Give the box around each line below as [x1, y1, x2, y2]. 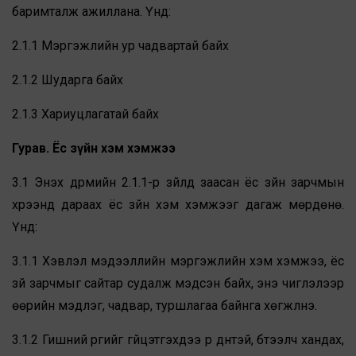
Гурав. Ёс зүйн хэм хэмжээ [12, 141, 176, 157]
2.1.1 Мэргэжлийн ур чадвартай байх [12, 38, 229, 54]
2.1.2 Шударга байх [12, 72, 123, 88]
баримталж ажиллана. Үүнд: [12, 4, 171, 20]
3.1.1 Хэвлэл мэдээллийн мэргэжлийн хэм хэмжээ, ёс [12, 253, 344, 269]
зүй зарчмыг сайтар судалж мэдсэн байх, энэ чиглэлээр [12, 276, 344, 292]
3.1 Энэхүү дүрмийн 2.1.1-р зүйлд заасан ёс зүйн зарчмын [12, 175, 344, 191]
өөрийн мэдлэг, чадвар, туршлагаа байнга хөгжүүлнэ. [12, 298, 317, 314]
